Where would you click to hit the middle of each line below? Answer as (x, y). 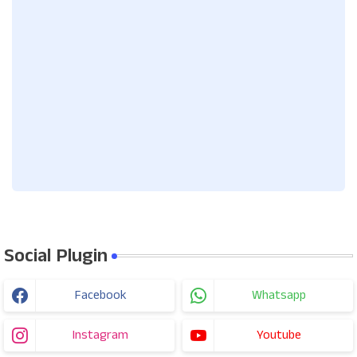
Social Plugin (56, 256)
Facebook (100, 296)
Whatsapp (279, 296)
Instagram (100, 335)
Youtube (279, 335)
